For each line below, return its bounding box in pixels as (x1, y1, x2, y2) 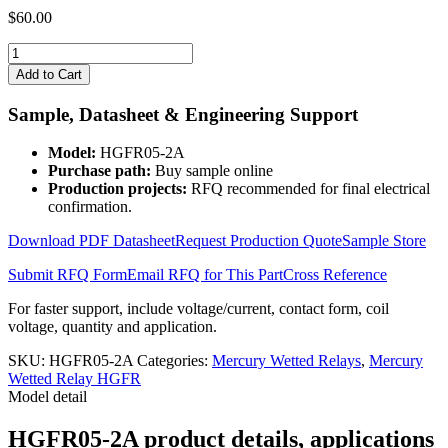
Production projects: (48, 180, 187, 198)
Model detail (8, 388, 87, 406)
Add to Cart (16, 66, 82, 82)
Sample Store (342, 232, 426, 250)
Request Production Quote (175, 232, 342, 250)
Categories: (137, 352, 212, 370)
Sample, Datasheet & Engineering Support (8, 103, 358, 125)
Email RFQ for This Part (127, 266, 283, 284)
